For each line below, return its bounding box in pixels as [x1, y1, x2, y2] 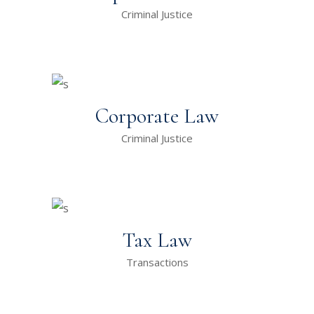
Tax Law [122, 226, 192, 253]
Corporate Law [95, 102, 219, 129]
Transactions [125, 254, 189, 269]
